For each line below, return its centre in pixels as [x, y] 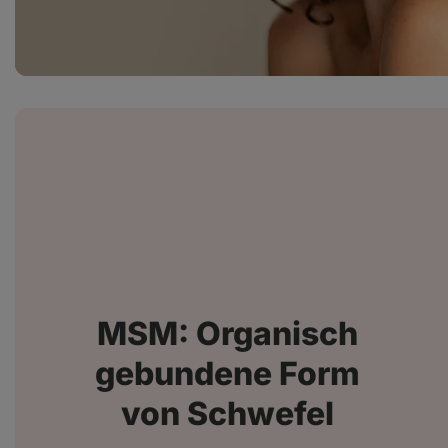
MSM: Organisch [227, 334]
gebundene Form [227, 374]
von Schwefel [227, 414]
